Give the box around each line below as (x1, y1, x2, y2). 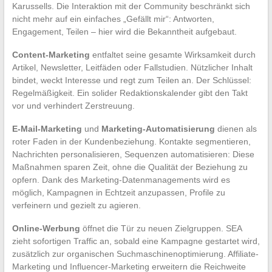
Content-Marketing (12, 49, 90, 59)
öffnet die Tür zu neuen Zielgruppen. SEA (80, 223, 242, 233)
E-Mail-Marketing (12, 123, 82, 134)
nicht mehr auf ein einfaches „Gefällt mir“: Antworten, (12, 13, 214, 24)
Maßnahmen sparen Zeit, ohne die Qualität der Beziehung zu (12, 161, 248, 172)
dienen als (214, 123, 257, 134)
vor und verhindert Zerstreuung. (12, 100, 135, 110)
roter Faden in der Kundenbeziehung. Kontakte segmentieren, (12, 136, 251, 146)
